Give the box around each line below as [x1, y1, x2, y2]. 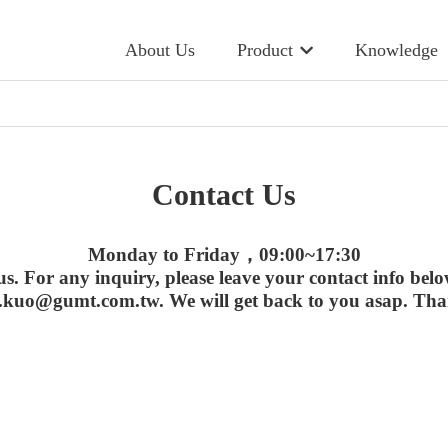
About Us [124, 40, 195, 60]
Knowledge [355, 40, 438, 60]
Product [236, 40, 293, 60]
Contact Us [152, 178, 296, 211]
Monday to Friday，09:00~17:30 [87, 244, 361, 265]
